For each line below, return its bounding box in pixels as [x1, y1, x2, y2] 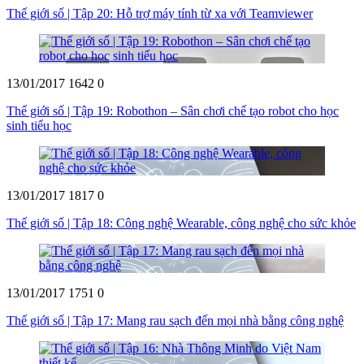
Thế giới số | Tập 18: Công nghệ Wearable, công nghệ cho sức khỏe [6, 215, 356, 230]
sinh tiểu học [6, 118, 71, 132]
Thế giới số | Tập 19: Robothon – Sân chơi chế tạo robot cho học [6, 103, 339, 118]
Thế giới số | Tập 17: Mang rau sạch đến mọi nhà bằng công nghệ [6, 313, 344, 327]
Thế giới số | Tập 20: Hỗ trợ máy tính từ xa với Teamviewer [6, 6, 313, 20]
